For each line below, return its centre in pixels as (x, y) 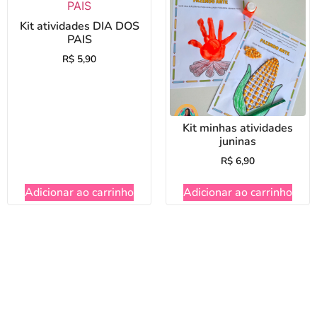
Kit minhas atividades (238, 128)
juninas (238, 141)
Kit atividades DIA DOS (79, 26)
